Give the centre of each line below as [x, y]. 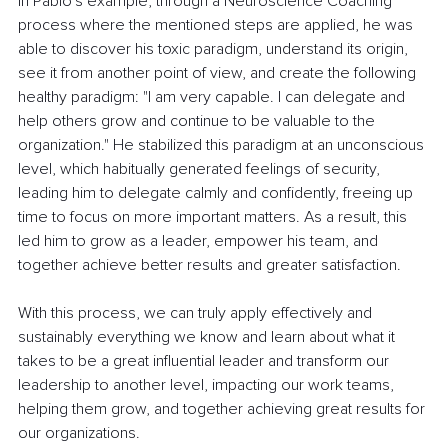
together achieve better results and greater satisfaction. [209, 265]
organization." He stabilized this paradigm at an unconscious [223, 145]
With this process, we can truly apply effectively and [197, 313]
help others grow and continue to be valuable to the [198, 121]
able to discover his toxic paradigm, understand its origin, [215, 49]
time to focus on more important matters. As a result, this [214, 217]
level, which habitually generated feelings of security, [201, 169]
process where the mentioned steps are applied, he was [217, 25]
